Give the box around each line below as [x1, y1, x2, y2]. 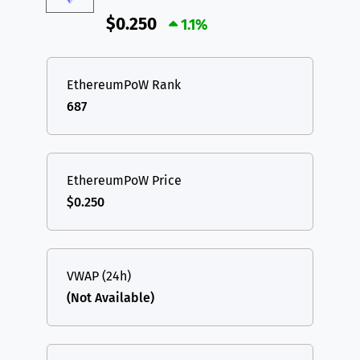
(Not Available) [67, 290, 154, 306]
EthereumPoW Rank [67, 77, 181, 93]
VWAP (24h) [67, 268, 131, 284]
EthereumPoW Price [67, 173, 182, 189]
